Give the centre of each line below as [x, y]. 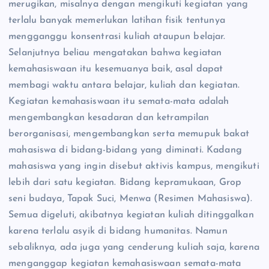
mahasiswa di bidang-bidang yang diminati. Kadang [125, 150]
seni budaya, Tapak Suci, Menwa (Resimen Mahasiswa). [131, 198]
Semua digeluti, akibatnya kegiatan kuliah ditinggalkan [131, 215]
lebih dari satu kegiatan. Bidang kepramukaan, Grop [125, 182]
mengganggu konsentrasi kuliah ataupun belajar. [117, 36]
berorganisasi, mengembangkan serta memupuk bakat [129, 134]
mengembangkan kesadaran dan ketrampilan [109, 117]
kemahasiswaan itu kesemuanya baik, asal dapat [116, 69]
